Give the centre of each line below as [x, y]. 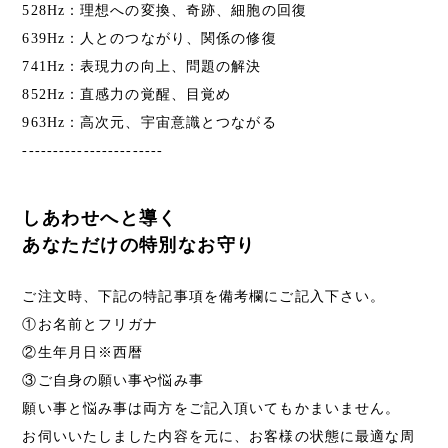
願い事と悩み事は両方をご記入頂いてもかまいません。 [211, 408]
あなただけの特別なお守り [139, 244]
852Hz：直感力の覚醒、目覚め [127, 94]
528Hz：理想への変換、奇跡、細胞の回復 [164, 10]
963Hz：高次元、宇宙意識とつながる [149, 122]
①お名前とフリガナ [90, 324]
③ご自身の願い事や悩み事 [113, 380]
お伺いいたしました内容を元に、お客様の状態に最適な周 [219, 436]
